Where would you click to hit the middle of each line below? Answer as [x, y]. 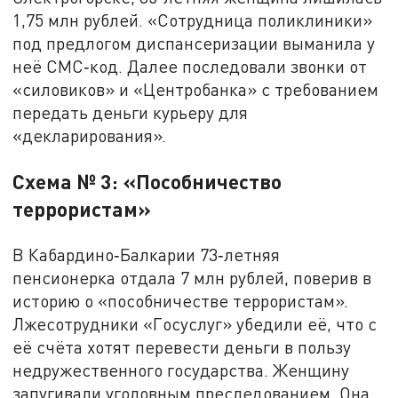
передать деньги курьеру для [131, 113]
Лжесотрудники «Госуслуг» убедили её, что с [195, 324]
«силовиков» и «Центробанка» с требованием [196, 90]
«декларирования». [90, 136]
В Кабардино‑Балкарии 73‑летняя [147, 255]
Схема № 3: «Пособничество [147, 182]
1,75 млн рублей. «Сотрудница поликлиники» [193, 20]
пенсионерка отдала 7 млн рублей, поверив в [192, 278]
